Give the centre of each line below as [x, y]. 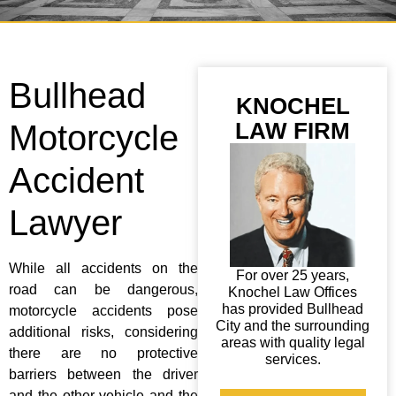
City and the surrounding [293, 326]
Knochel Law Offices [293, 293]
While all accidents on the [103, 268]
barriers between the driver [103, 374]
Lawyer [65, 223]
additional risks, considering [103, 332]
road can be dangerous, [103, 289]
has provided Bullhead [293, 309]
